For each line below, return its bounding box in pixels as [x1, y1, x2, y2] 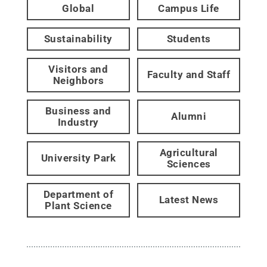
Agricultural [159, 146, 218, 159]
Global [62, 2, 95, 14]
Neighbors [52, 74, 104, 86]
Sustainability [44, 32, 113, 45]
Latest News [159, 194, 219, 206]
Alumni [171, 110, 207, 123]
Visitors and [48, 63, 108, 75]
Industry [57, 116, 99, 128]
